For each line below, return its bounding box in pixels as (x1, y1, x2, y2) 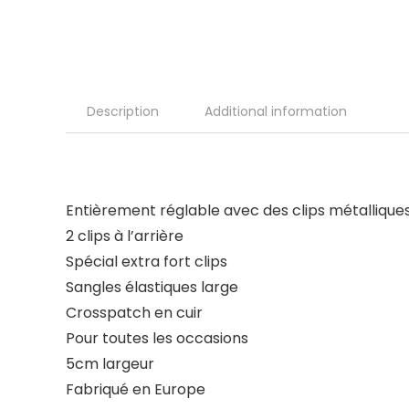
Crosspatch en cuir (66, 301, 203, 323)
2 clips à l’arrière (66, 225, 184, 246)
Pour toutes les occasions (66, 327, 248, 349)
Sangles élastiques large (66, 276, 238, 298)
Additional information (204, 101, 347, 121)
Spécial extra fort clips (66, 250, 227, 272)
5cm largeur (66, 352, 154, 374)
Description (87, 101, 159, 121)
